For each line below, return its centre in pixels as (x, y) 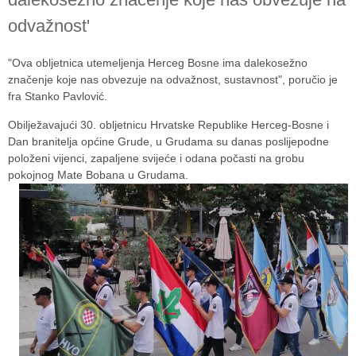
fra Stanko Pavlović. (58, 96)
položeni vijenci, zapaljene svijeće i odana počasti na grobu (156, 158)
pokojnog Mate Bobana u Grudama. (100, 174)
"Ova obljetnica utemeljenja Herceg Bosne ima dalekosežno (158, 62)
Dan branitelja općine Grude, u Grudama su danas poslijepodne (168, 141)
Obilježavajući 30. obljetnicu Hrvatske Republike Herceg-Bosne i (168, 124)
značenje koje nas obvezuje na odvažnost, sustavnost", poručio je (173, 79)
